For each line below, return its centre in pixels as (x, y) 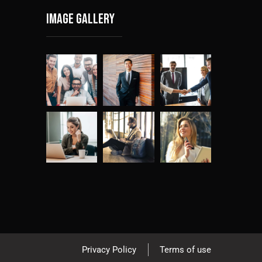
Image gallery (80, 19)
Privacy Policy (109, 250)
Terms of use (185, 250)
